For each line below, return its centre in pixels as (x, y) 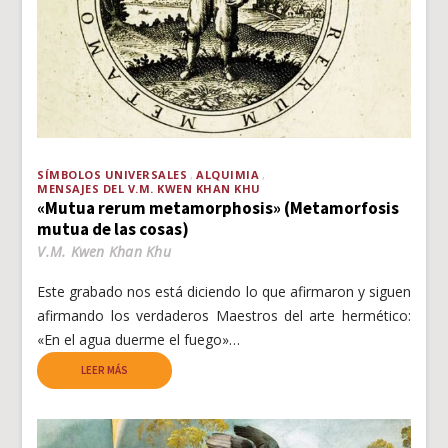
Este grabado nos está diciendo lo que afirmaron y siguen (224, 291)
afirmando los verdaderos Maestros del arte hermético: (224, 315)
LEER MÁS (105, 369)
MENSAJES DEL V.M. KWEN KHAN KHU (149, 188)
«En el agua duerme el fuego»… (139, 339)
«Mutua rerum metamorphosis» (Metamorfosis (218, 207)
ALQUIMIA (228, 174)
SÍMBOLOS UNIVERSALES (112, 174)
